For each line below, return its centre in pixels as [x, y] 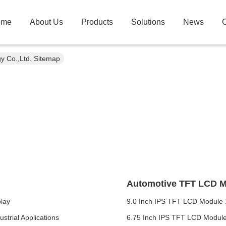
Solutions [148, 22]
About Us [46, 22]
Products [97, 22]
